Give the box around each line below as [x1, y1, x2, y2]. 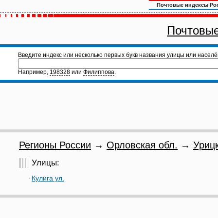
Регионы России [19, 140, 91, 150]
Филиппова [83, 69, 114, 75]
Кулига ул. [32, 174, 64, 182]
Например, [18, 69, 50, 75]
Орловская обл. [107, 140, 178, 150]
